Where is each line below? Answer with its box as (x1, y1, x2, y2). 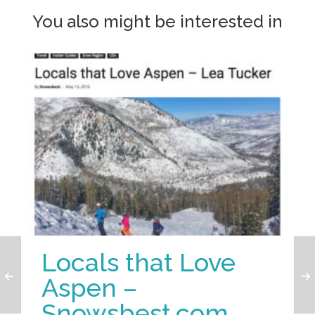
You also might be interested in (32, 11, 283, 32)
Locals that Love (41, 247, 236, 277)
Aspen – (41, 272, 137, 302)
